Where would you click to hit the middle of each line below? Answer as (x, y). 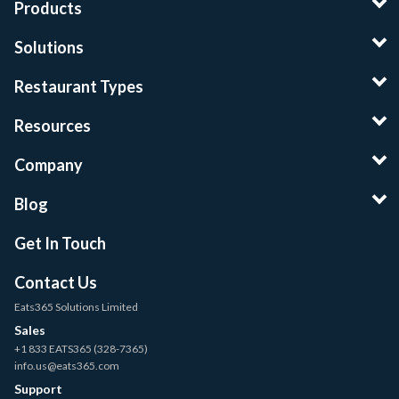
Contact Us (56, 282)
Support (38, 388)
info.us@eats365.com (67, 365)
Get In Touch (60, 243)
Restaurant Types (79, 86)
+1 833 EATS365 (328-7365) (81, 348)
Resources (53, 125)
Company (49, 164)
